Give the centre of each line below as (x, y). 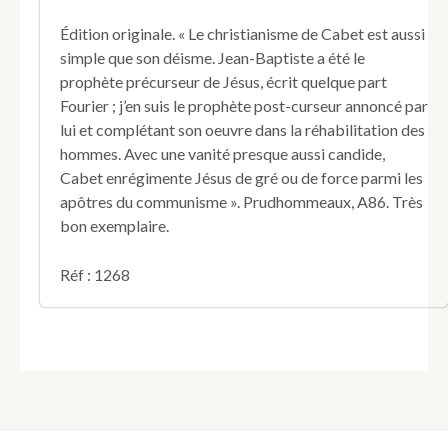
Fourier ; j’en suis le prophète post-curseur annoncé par (244, 105)
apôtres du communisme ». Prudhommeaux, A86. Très (241, 201)
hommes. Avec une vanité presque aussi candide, (222, 153)
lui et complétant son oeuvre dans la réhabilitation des (242, 129)
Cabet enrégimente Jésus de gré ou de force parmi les (241, 177)
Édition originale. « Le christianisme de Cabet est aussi (242, 33)
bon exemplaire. (114, 225)
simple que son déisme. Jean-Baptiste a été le (212, 57)
